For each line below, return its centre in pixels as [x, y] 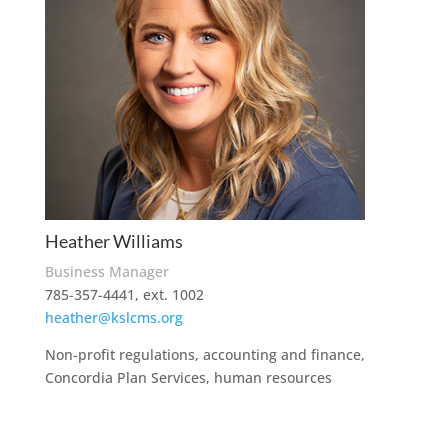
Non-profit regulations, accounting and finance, [204, 354]
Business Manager [106, 271]
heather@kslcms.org [113, 317]
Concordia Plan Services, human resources [188, 377]
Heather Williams [113, 241]
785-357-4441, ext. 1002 [124, 294]
